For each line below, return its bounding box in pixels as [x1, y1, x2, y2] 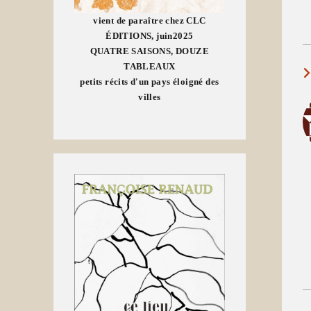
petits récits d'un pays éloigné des [80, 76, 219, 87]
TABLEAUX [124, 61, 176, 72]
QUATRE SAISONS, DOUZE [90, 46, 210, 57]
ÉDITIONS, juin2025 [106, 31, 194, 42]
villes [138, 92, 161, 103]
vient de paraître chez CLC [93, 15, 206, 26]
